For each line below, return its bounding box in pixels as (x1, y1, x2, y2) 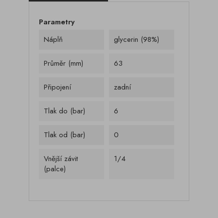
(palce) (44, 163, 66, 174)
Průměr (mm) (44, 58, 83, 69)
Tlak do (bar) (44, 106, 85, 116)
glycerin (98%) (114, 34, 159, 45)
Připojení (44, 82, 71, 92)
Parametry (39, 17, 74, 27)
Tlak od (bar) (44, 129, 85, 140)
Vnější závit (44, 153, 78, 164)
